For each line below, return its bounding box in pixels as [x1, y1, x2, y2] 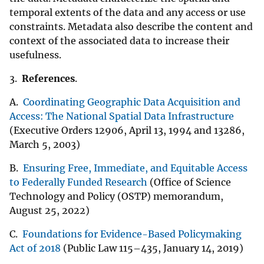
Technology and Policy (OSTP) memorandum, [9, 190, 223, 203]
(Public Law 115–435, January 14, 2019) [61, 242, 246, 255]
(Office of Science [147, 176, 231, 189]
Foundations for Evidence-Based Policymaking [22, 228, 242, 240]
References [22, 72, 75, 85]
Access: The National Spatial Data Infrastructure [9, 110, 234, 123]
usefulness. [9, 49, 61, 61]
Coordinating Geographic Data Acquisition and [23, 96, 240, 108]
